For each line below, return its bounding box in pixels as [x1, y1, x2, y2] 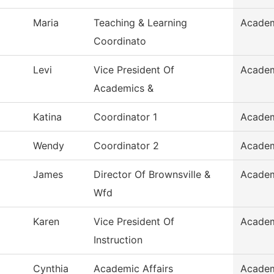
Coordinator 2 [94, 139, 159, 152]
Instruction [94, 234, 143, 246]
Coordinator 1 [94, 111, 157, 124]
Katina [33, 111, 62, 124]
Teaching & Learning [94, 17, 187, 29]
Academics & [94, 82, 154, 95]
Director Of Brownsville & [94, 168, 210, 181]
